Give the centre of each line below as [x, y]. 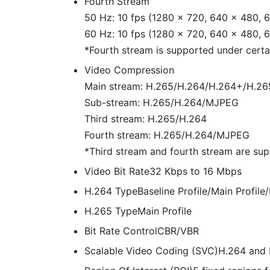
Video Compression [129, 70]
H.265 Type [111, 211]
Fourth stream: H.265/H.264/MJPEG [167, 135]
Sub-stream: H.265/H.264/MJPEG [162, 102]
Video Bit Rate [117, 171]
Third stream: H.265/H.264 [146, 119]
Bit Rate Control [121, 231]
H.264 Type [111, 191]
